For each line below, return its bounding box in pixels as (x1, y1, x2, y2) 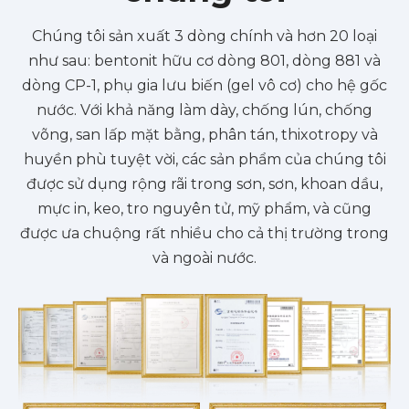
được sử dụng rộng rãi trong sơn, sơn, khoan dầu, (26, 175, 383, 194)
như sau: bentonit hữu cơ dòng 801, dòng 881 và (28, 52, 381, 70)
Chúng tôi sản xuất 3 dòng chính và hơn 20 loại (32, 27, 377, 46)
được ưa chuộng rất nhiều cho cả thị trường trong (20, 225, 389, 243)
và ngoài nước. (152, 249, 257, 267)
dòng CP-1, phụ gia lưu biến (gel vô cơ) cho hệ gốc (22, 77, 387, 95)
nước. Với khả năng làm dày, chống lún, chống (37, 101, 372, 120)
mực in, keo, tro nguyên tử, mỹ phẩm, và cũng (37, 200, 372, 218)
